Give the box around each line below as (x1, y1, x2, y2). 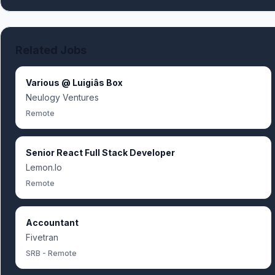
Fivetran (26, 232, 58, 242)
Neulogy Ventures (26, 92, 99, 103)
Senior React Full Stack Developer (26, 147, 175, 158)
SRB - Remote (26, 249, 77, 258)
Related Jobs (15, 44, 87, 56)
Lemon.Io (26, 162, 62, 172)
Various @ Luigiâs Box (26, 77, 123, 88)
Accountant (26, 217, 79, 228)
